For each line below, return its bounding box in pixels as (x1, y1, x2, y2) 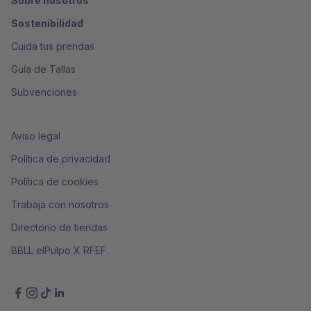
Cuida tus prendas (11, 40, 94, 53)
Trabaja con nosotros (11, 199, 109, 211)
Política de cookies (11, 176, 99, 188)
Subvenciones (11, 86, 77, 99)
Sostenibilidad (11, 17, 83, 30)
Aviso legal (11, 130, 60, 142)
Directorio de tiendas (11, 221, 108, 234)
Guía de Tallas (11, 63, 76, 76)
